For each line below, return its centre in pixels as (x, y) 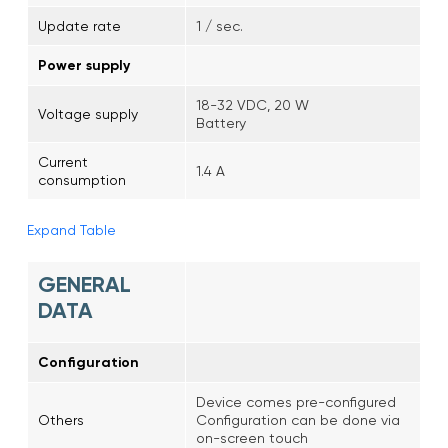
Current (63, 161)
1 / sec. (219, 25)
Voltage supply (88, 113)
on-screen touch (252, 437)
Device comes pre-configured (296, 401)
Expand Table (71, 229)
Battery (221, 122)
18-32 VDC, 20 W (252, 104)
